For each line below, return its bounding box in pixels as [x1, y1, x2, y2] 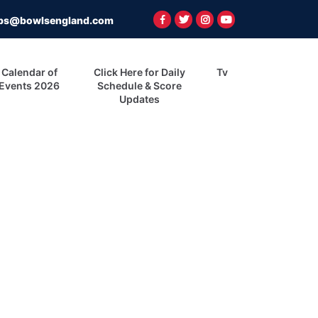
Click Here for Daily [94, 66, 186, 79]
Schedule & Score [97, 79, 182, 92]
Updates [119, 93, 160, 106]
